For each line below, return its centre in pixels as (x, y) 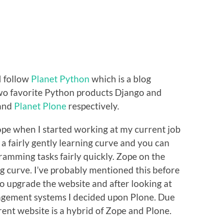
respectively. (93, 106)
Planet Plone (40, 106)
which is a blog (120, 78)
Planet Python (60, 78)
